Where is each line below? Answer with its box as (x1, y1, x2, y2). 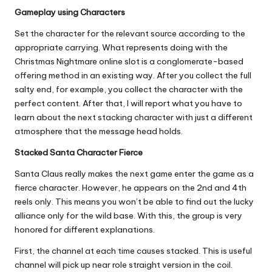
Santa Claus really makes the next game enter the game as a (15, 168, 254, 180)
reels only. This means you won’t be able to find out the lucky (15, 196, 254, 208)
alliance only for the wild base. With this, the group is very (15, 210, 242, 222)
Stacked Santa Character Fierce (15, 147, 143, 158)
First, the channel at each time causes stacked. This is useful (15, 245, 252, 257)
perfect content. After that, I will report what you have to (15, 98, 242, 109)
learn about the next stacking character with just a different (15, 112, 253, 123)
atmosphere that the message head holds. (15, 126, 183, 137)
